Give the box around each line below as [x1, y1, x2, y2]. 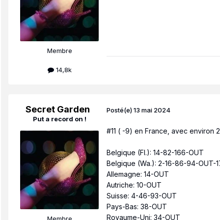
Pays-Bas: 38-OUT [107, 202, 167, 211]
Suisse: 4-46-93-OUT [107, 192, 177, 200]
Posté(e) [107, 106, 134, 114]
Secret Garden [25, 104, 90, 115]
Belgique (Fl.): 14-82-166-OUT [107, 148, 204, 157]
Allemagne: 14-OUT [107, 170, 169, 179]
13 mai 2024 [134, 106, 170, 114]
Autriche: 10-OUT [107, 181, 162, 190]
